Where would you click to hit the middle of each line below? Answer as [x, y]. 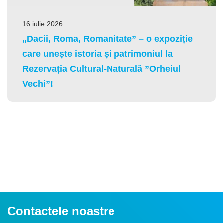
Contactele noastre [61, 211]
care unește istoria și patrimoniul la [98, 54]
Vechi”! [38, 84]
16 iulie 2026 [43, 24]
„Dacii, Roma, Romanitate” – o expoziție [108, 39]
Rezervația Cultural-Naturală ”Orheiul [102, 69]
